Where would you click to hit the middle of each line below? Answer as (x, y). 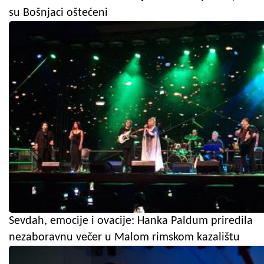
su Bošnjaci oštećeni (58, 13)
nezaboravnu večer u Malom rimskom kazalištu (124, 237)
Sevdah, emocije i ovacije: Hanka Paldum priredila (131, 221)
